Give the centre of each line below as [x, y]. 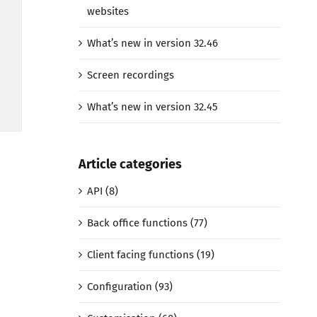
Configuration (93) [129, 287]
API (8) [102, 191]
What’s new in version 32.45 [152, 106]
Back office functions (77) [147, 223]
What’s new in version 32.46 [152, 43]
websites [108, 11]
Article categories [130, 164]
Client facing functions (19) [150, 255]
